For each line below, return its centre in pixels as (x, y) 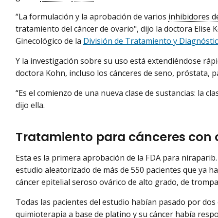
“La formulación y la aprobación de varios (92, 17)
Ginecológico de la (49, 41)
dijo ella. (30, 105)
